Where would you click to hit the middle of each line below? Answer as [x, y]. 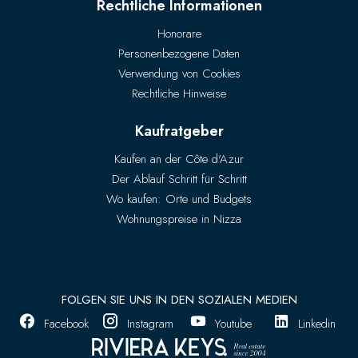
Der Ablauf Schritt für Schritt [179, 179]
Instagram [150, 324]
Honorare [179, 34]
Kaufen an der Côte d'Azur [179, 159]
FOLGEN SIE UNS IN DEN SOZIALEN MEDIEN [179, 300]
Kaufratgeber [179, 131]
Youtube [234, 324]
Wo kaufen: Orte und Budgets [179, 199]
